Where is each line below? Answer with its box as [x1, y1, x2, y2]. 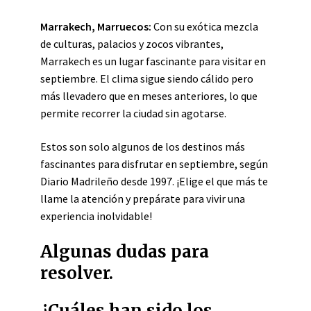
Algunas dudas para [40, 241, 209, 262]
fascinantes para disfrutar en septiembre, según [40, 157, 268, 171]
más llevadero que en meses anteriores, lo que [40, 89, 258, 103]
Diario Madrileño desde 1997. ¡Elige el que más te [40, 174, 268, 188]
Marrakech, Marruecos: [40, 19, 151, 33]
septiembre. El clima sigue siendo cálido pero [40, 72, 253, 85]
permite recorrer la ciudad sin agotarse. [40, 106, 226, 120]
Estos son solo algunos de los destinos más [40, 140, 245, 153]
